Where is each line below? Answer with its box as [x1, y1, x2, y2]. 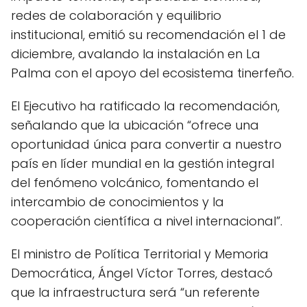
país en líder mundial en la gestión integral [11, 155, 274, 172]
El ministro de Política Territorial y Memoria [11, 245, 269, 262]
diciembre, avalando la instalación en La [11, 45, 260, 62]
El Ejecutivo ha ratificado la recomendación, [11, 97, 280, 114]
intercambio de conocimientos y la [11, 193, 224, 210]
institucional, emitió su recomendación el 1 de [11, 26, 286, 43]
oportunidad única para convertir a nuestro [11, 136, 282, 153]
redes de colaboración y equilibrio [11, 7, 221, 24]
